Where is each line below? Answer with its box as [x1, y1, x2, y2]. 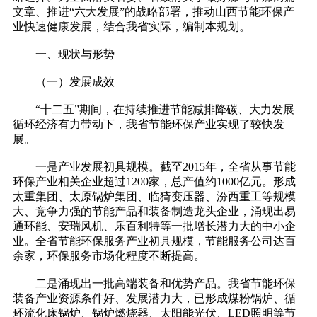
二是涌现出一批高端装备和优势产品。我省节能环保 [13, 277, 296, 290]
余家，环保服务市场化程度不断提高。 [13, 250, 205, 263]
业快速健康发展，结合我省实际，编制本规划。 [13, 21, 250, 33]
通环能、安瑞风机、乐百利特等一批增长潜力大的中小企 [13, 220, 296, 233]
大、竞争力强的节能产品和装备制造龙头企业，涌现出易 [13, 205, 296, 218]
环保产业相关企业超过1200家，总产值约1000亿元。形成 [13, 175, 296, 188]
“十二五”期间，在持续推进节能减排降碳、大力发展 [13, 103, 294, 116]
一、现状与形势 [13, 48, 115, 61]
